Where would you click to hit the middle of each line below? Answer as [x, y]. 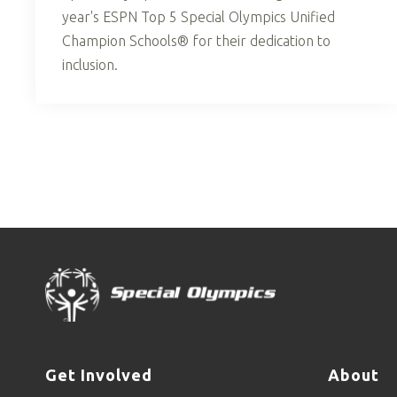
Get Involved [99, 375]
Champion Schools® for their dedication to [196, 40]
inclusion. [90, 64]
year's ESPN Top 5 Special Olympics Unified [198, 16]
